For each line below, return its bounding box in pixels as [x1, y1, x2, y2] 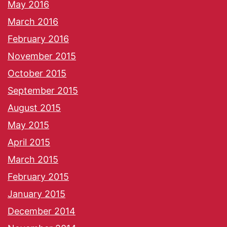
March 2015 [8, 154, 58, 165]
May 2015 [8, 120, 49, 131]
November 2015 [8, 51, 76, 62]
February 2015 [8, 171, 69, 182]
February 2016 [8, 33, 69, 45]
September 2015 [8, 85, 78, 96]
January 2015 [8, 188, 65, 200]
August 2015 [8, 102, 61, 113]
